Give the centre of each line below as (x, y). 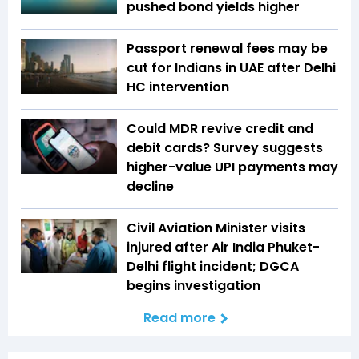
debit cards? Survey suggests (225, 148)
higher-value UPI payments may (232, 167)
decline (150, 187)
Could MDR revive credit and (220, 129)
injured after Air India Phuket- (223, 248)
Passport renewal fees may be (227, 49)
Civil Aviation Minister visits (216, 228)
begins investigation (194, 286)
